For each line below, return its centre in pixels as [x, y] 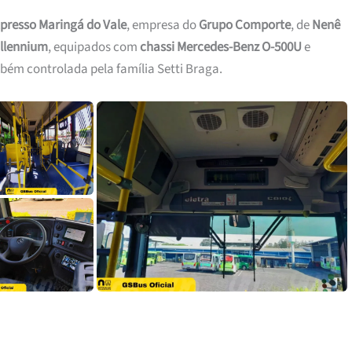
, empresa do [162, 26]
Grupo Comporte [244, 26]
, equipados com [93, 48]
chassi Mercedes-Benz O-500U [220, 48]
